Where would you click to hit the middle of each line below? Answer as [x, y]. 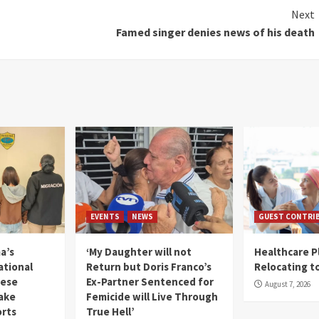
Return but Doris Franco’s [149, 266]
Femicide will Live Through [152, 296]
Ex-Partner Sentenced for [150, 281]
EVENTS [105, 216]
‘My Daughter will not [139, 251]
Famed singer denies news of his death [215, 32]
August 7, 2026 [287, 284]
